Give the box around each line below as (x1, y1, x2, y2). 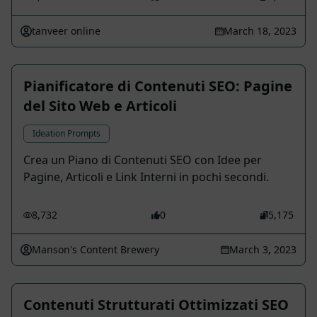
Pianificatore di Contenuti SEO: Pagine (23, 76, 292, 96)
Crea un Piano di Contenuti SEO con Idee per (23, 152, 262, 168)
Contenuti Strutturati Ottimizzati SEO (23, 295, 289, 315)
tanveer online (32, 24, 100, 38)
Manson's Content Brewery (32, 243, 159, 257)
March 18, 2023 (224, 24, 296, 38)
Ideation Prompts (33, 127, 100, 140)
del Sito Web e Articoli (23, 96, 177, 116)
